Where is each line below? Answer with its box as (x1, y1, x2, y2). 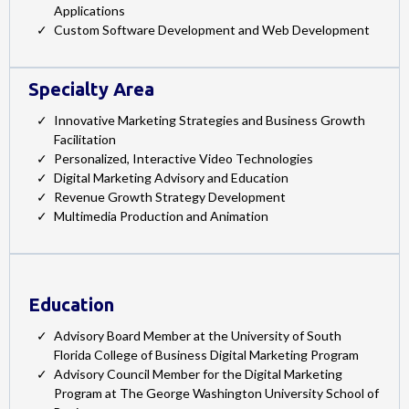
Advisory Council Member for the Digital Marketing (54, 365, 342, 382)
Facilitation (54, 131, 116, 147)
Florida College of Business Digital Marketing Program (54, 346, 359, 362)
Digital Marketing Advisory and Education (54, 169, 288, 185)
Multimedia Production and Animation (54, 207, 268, 224)
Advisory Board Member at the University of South (54, 327, 341, 343)
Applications (54, 2, 125, 18)
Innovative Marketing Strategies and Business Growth (54, 111, 365, 128)
